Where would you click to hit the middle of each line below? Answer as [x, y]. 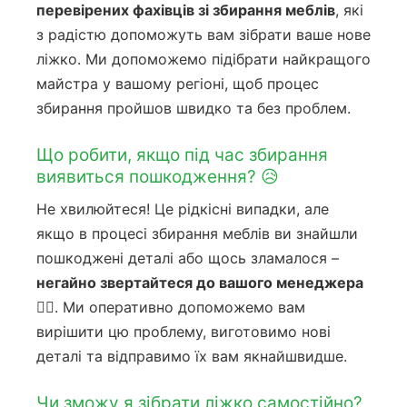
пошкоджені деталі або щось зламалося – [188, 258]
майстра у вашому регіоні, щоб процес [178, 84]
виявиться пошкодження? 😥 [158, 176]
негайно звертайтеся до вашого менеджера [200, 282]
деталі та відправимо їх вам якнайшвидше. [192, 356]
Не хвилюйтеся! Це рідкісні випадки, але [183, 208]
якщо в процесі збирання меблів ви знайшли [197, 233]
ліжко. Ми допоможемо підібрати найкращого [203, 60]
